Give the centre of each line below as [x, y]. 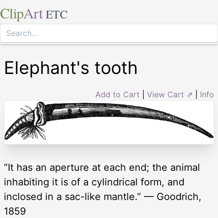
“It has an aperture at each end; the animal [102, 167]
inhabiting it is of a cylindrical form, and [94, 182]
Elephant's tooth [71, 68]
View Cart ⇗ [170, 94]
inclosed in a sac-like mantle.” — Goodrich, [103, 196]
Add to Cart [118, 94]
